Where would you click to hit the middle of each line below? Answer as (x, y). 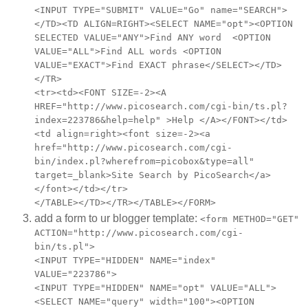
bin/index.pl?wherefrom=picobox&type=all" (144, 162)
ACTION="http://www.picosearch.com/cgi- (139, 233)
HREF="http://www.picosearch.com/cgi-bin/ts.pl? (161, 107)
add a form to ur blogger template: (117, 219)
